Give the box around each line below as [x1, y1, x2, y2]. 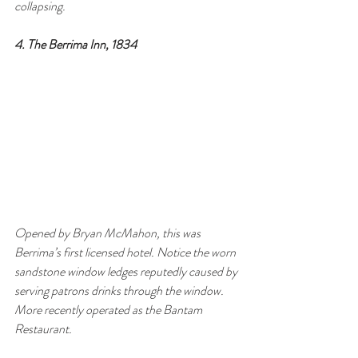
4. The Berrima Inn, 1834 [14, 35, 137, 54]
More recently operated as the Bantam [14, 300, 205, 320]
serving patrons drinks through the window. [14, 281, 226, 300]
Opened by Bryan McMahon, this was [14, 224, 203, 243]
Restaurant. [14, 320, 72, 339]
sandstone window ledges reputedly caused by [14, 262, 240, 281]
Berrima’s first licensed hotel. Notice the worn [14, 243, 238, 262]
